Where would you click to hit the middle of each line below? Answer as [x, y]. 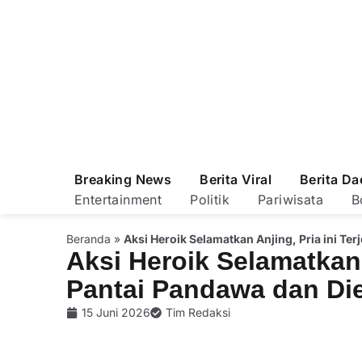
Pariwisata [291, 200]
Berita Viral [236, 179]
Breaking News [123, 179]
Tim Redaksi [198, 312]
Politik [210, 200]
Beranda [88, 239]
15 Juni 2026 [116, 312]
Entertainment [118, 200]
